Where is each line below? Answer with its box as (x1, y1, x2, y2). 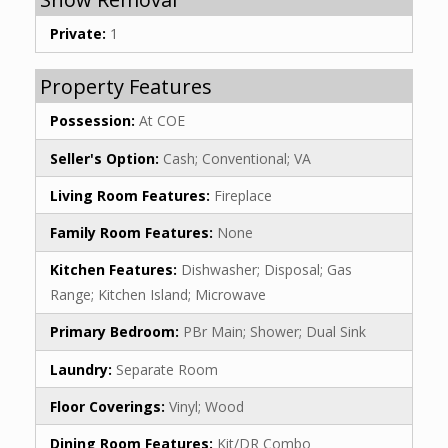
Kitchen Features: (50, 260, 181, 280)
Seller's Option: (50, 148, 163, 168)
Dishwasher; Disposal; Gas (181, 260, 352, 280)
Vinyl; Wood (169, 396, 244, 416)
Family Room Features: (50, 223, 217, 242)
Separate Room (116, 359, 218, 379)
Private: (50, 24, 106, 44)
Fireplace (214, 185, 272, 205)
